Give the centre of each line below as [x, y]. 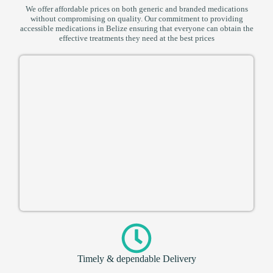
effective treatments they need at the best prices [136, 38]
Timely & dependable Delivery [136, 259]
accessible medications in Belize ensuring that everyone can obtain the [136, 28]
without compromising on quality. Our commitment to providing [136, 18]
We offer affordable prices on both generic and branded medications [136, 9]
